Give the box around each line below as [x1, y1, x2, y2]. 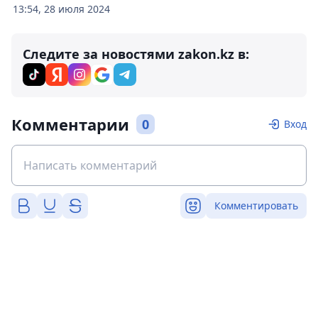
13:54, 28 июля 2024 [13, 1, 110, 16]
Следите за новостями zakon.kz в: [23, 45, 249, 62]
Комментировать [214, 198, 298, 212]
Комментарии [11, 113, 129, 135]
